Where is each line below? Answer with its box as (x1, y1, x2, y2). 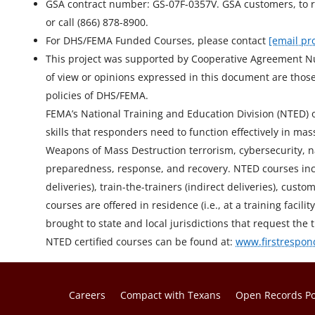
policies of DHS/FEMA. (46, 89, 148, 103)
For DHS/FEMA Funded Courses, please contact (46, 34, 269, 48)
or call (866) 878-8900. (46, 15, 148, 30)
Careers (69, 288, 105, 302)
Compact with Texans (120, 288, 221, 302)
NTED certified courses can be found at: (46, 235, 236, 249)
